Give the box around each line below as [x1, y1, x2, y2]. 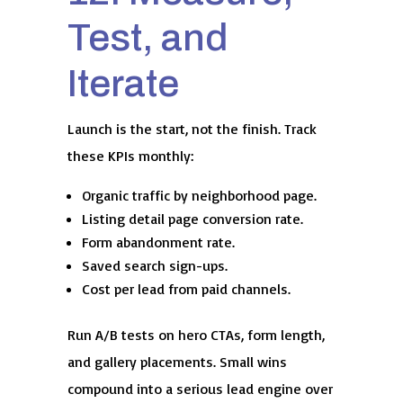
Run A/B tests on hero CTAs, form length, [67, 325, 325, 344]
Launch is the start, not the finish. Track [67, 119, 317, 138]
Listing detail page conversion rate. [81, 209, 303, 228]
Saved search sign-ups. [81, 255, 228, 274]
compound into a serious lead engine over [67, 379, 333, 398]
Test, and [67, 15, 228, 58]
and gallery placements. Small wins [67, 352, 287, 371]
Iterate [67, 61, 179, 104]
